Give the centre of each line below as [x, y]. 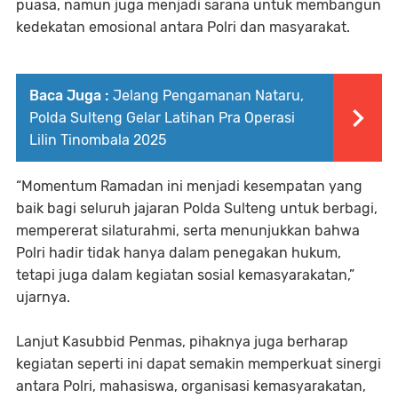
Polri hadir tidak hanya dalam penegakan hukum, [179, 252]
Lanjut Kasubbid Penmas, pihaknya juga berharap [182, 341]
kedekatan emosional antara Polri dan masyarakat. [183, 27]
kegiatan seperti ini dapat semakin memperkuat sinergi [199, 363]
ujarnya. [43, 297]
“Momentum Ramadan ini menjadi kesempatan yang [189, 186]
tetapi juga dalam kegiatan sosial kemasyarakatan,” [185, 275]
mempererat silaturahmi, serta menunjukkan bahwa [188, 230]
